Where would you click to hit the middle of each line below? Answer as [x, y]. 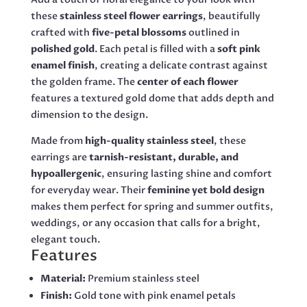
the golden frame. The [84, 82]
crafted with [61, 33]
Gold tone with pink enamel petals [153, 296]
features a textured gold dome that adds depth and [152, 99]
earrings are [60, 158]
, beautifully [231, 16]
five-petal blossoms [139, 33]
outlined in [213, 33]
